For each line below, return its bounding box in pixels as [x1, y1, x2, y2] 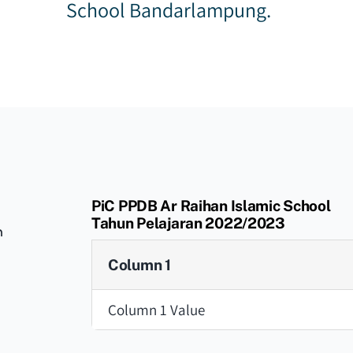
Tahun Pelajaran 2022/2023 [91, 214, 285, 232]
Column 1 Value [108, 300, 205, 319]
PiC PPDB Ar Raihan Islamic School [91, 197, 331, 214]
